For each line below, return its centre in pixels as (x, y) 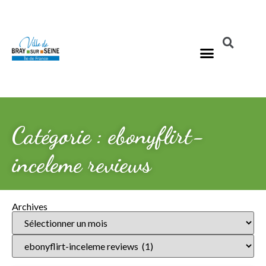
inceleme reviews (81, 164)
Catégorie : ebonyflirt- (108, 135)
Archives (30, 206)
